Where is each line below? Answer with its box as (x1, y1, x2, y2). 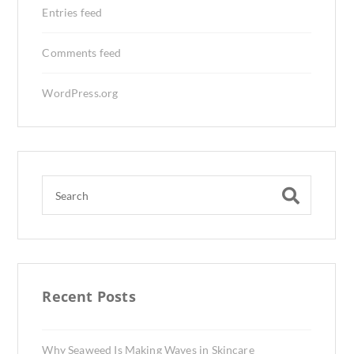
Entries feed (42, 6, 103, 19)
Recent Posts (42, 287, 136, 306)
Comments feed (42, 46, 122, 59)
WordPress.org (42, 86, 119, 100)
